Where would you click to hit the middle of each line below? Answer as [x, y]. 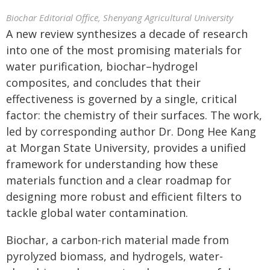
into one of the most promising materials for [124, 50]
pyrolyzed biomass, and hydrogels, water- [115, 256]
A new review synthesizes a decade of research [127, 34]
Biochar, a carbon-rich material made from [118, 240]
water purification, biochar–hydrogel [102, 66]
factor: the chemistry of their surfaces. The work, [134, 115]
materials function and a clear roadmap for [119, 180]
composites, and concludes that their [103, 83]
